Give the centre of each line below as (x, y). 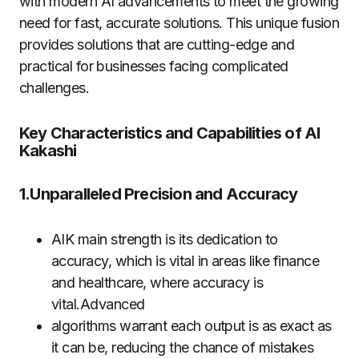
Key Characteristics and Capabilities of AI (170, 133)
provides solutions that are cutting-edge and (157, 45)
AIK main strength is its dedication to (165, 240)
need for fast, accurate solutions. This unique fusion (179, 23)
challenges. (54, 88)
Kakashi (48, 151)
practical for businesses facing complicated (154, 67)
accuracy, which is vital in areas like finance (186, 261)
